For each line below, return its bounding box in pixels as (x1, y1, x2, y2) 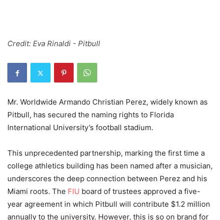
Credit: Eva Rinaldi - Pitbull (7, 39, 100, 49)
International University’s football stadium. (7, 123, 155, 133)
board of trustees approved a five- (80, 187, 200, 196)
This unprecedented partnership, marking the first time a (7, 148, 205, 158)
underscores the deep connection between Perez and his (7, 174, 207, 184)
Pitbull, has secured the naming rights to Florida (7, 110, 174, 120)
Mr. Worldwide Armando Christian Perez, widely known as (7, 97, 208, 107)
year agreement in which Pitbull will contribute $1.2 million (7, 199, 210, 209)
